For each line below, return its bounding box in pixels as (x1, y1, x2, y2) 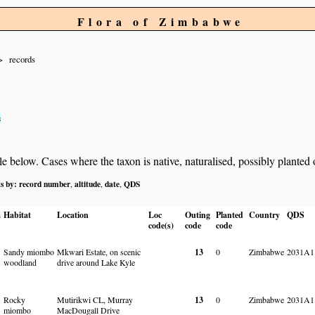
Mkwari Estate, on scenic (57, 245, 141, 257)
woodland (4, 256, 37, 268)
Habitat (4, 208, 31, 221)
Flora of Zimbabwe (77, 13, 245, 30)
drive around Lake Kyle (57, 256, 135, 268)
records (9, 53, 35, 66)
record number (19, 177, 70, 190)
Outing (185, 208, 210, 221)
